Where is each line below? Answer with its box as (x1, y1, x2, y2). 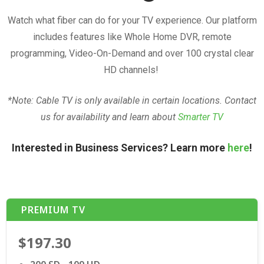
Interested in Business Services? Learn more (12, 141, 227, 154)
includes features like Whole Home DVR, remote (32, 31, 232, 42)
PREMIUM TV (21, 203, 85, 216)
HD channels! (103, 64, 161, 75)
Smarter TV (178, 111, 223, 123)
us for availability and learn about (41, 111, 178, 123)
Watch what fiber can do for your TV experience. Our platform (7, 14, 257, 26)
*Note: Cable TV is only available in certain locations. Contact (8, 94, 256, 106)
